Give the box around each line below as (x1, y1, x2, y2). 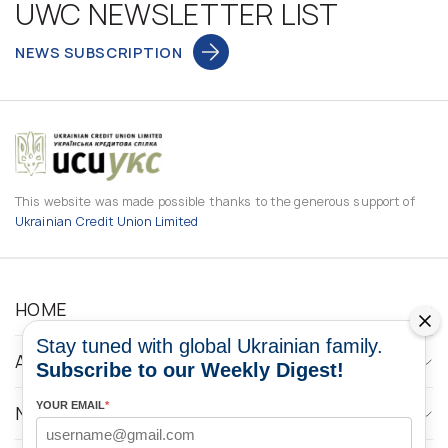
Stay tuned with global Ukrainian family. (36, 335, 383, 357)
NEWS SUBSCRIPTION (15, 42, 183, 62)
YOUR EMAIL (36, 399, 105, 411)
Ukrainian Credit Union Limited (15, 213, 199, 230)
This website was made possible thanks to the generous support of (15, 193, 415, 210)
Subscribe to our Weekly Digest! (36, 359, 344, 381)
